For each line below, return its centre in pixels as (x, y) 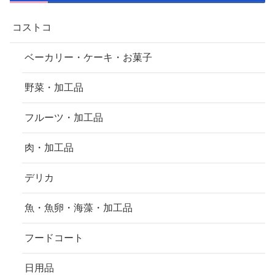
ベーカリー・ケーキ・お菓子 (88, 58)
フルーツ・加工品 (64, 118)
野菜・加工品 (54, 88)
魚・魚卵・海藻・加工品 (79, 208)
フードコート (54, 238)
